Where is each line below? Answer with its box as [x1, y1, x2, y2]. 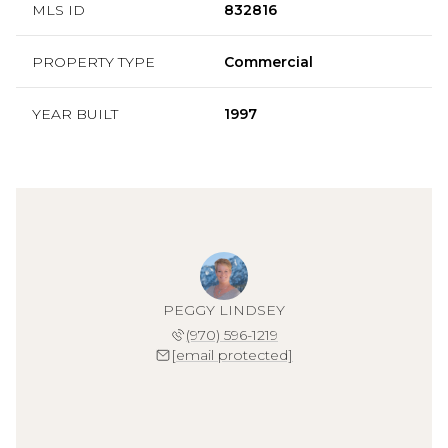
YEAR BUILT [32, 104, 118, 123]
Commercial [224, 52, 313, 71]
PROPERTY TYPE [32, 52, 155, 71]
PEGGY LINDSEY [163, 300, 285, 319]
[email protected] [171, 345, 293, 364]
